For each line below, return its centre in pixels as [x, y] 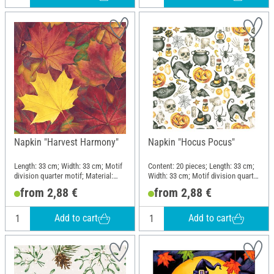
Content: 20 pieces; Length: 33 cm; [201, 166]
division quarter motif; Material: [64, 176]
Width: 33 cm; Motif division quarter [204, 176]
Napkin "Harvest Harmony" [66, 142]
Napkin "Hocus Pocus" [191, 142]
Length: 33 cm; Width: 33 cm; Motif [68, 166]
